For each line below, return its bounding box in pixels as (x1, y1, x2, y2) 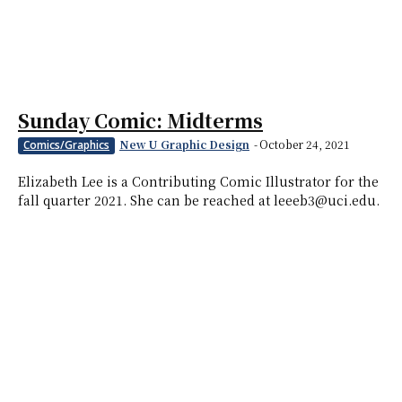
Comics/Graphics (23, 137, 109, 153)
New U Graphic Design (119, 136, 249, 153)
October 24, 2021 (259, 136, 350, 153)
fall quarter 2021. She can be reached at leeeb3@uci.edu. (18, 191, 380, 210)
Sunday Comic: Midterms (18, 107, 263, 135)
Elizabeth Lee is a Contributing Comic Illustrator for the (18, 172, 379, 191)
